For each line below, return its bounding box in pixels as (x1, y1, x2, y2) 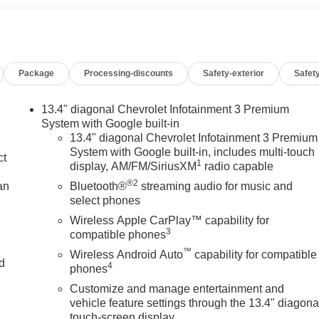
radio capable (202, 159, 274, 172)
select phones (70, 194, 141, 206)
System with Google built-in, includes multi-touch (70, 145, 315, 158)
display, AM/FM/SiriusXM (70, 159, 197, 172)
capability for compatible (192, 248, 318, 261)
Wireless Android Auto (70, 248, 184, 261)
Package (19, 68, 55, 78)
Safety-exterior (203, 68, 265, 78)
